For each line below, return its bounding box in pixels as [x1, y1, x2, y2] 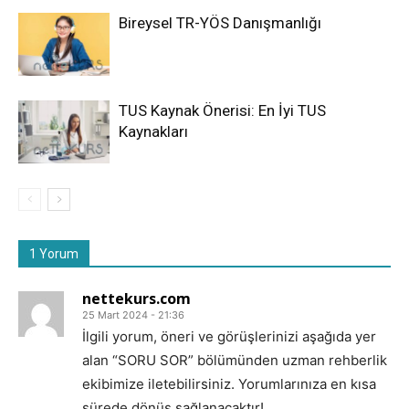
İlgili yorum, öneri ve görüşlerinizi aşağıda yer [82, 328, 376, 346]
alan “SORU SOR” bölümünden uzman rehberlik [82, 351, 387, 370]
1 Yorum [29, 246, 79, 262]
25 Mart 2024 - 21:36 [82, 309, 184, 322]
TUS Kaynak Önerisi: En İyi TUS [119, 101, 326, 121]
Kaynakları [119, 122, 188, 142]
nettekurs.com [82, 288, 191, 309]
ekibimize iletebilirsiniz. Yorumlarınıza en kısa [82, 375, 376, 393]
